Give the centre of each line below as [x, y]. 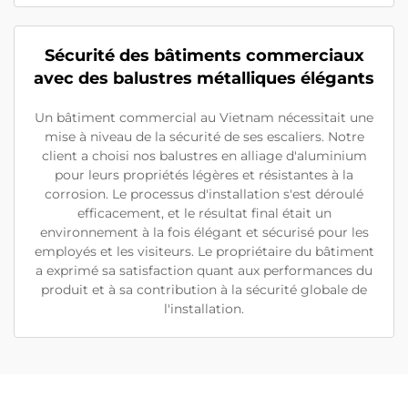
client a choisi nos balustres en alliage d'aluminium [204, 156]
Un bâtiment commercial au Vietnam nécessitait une [204, 117]
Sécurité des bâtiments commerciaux [204, 56]
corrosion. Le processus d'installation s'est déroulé [204, 194]
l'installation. [204, 309]
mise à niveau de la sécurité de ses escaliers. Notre [204, 137]
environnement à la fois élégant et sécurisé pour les [204, 232]
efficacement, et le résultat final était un [204, 213]
